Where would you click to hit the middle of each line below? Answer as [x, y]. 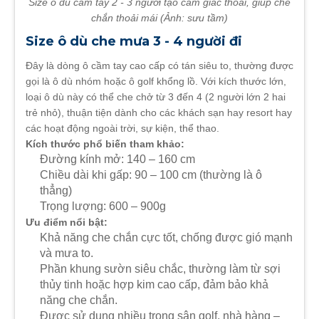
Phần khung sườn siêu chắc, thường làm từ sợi [160, 268]
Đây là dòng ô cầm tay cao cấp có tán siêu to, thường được [159, 65]
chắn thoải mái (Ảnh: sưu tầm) [159, 17]
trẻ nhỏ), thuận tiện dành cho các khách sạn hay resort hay [159, 112]
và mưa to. [67, 253]
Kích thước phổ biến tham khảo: [105, 143]
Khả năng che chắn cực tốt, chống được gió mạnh [166, 237]
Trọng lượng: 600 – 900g [103, 206]
